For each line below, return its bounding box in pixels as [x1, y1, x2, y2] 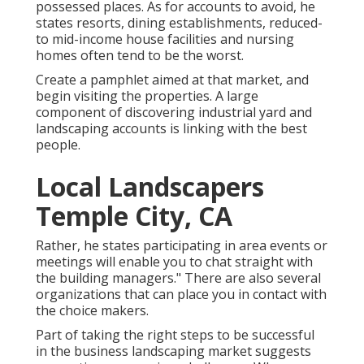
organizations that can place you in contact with [36, 285, 327, 304]
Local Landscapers [36, 169, 264, 205]
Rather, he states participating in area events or [36, 236, 327, 255]
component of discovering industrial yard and [36, 103, 312, 122]
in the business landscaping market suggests [36, 342, 311, 361]
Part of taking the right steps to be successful [36, 326, 314, 344]
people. [36, 136, 80, 154]
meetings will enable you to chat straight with [36, 253, 313, 271]
